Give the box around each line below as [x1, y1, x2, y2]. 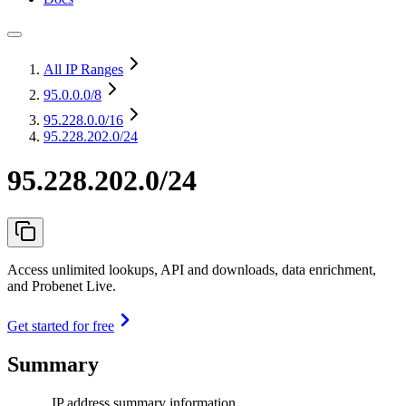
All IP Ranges [43, 62, 123, 77]
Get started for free [7, 317, 114, 333]
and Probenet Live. [7, 277, 116, 294]
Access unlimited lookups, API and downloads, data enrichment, [7, 261, 376, 277]
